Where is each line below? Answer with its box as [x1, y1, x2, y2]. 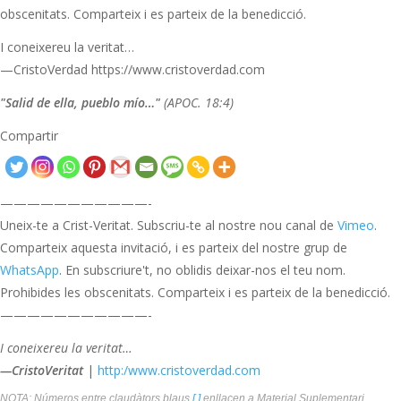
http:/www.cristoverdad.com [98, 362, 260, 380]
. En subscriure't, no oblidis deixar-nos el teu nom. [59, 261, 346, 279]
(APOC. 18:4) [160, 93, 234, 111]
